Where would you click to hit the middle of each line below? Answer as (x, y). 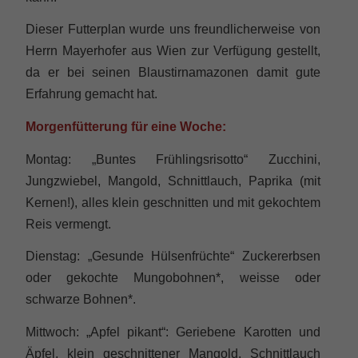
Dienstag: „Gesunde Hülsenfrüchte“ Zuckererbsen (173, 256)
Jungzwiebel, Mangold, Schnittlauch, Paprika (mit (173, 180)
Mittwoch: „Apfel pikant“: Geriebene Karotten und (173, 332)
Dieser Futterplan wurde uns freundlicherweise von (173, 29)
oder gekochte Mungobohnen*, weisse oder (173, 278)
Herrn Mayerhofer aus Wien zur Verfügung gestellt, (173, 51)
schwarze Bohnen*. (81, 299)
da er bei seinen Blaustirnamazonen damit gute (173, 72)
